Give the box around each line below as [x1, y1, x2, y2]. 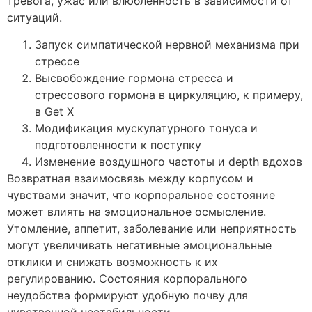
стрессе [35, 54, 79, 68]
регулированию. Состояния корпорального [7, 271, 247, 286]
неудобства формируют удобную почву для [7, 288, 248, 302]
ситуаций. [7, 10, 62, 25]
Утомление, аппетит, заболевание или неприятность [7, 221, 297, 235]
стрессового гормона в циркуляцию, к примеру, [35, 87, 303, 102]
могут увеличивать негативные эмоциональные [7, 237, 272, 252]
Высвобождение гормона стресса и [35, 70, 233, 85]
